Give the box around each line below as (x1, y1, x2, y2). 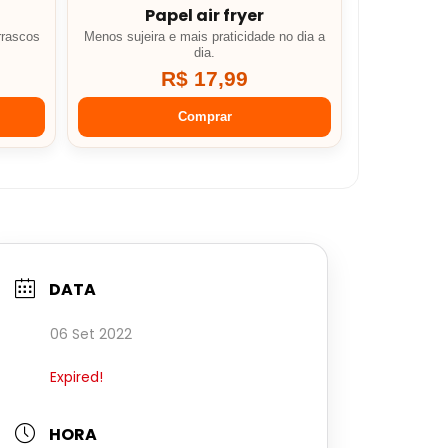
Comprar (177, 109, 232, 125)
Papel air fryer (145, 4, 265, 28)
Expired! (50, 367, 103, 388)
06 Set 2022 (50, 324, 132, 345)
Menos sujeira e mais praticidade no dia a (84, 30, 326, 45)
